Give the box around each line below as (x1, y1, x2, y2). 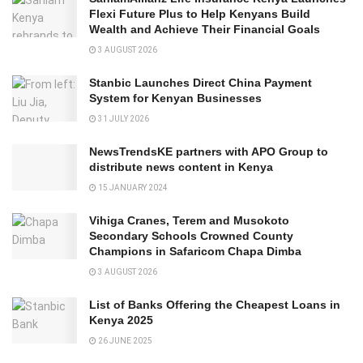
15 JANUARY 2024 (96, 183, 168, 193)
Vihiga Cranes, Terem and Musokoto (89, 214, 289, 228)
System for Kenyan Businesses (89, 92, 262, 105)
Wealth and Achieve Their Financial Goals (89, 23, 320, 36)
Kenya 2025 (89, 314, 153, 327)
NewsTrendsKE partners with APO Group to (89, 145, 328, 159)
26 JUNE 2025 (96, 336, 152, 346)
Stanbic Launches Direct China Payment (89, 76, 312, 90)
